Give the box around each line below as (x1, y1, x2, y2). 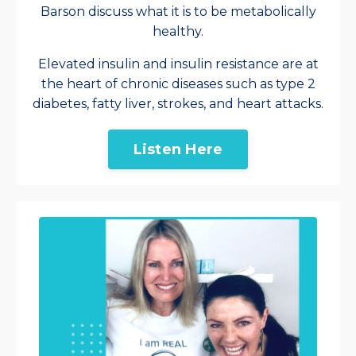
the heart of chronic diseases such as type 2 (41, 76, 315, 92)
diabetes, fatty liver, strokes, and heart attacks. (33, 96, 323, 112)
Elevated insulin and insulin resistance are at (37, 56, 319, 72)
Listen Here (133, 140, 223, 158)
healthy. (153, 24, 203, 40)
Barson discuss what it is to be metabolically (40, 4, 316, 20)
